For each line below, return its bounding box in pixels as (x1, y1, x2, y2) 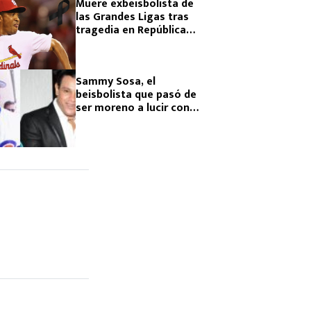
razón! (76, 125, 108, 144)
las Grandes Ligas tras (76, 8, 189, 26)
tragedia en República (76, 21, 186, 40)
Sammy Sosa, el (76, 72, 155, 91)
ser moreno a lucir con (76, 99, 190, 117)
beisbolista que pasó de (76, 85, 196, 104)
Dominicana (76, 34, 136, 53)
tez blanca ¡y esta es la (76, 112, 192, 131)
